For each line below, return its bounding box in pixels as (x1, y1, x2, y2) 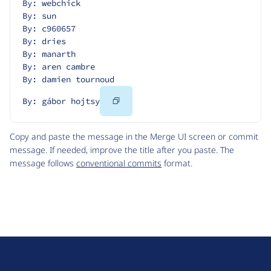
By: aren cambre (22, 61, 95, 73)
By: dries (22, 36, 66, 47)
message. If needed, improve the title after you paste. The (10, 144, 234, 156)
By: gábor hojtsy (22, 96, 100, 107)
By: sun (22, 10, 56, 22)
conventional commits (76, 157, 162, 169)
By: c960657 (22, 23, 76, 34)
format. (162, 157, 192, 169)
